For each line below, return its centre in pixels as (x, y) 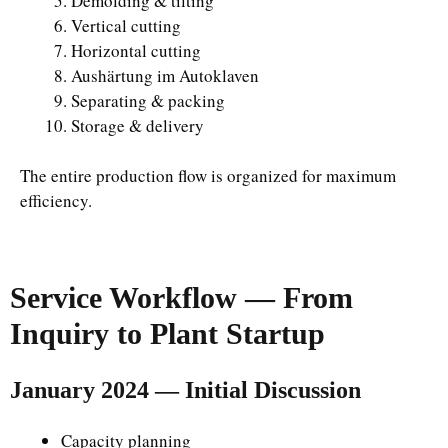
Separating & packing (148, 100)
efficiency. (56, 200)
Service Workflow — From (181, 297)
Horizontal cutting (136, 50)
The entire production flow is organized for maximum (208, 175)
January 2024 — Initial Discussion (185, 390)
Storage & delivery (137, 125)
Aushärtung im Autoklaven (165, 75)
